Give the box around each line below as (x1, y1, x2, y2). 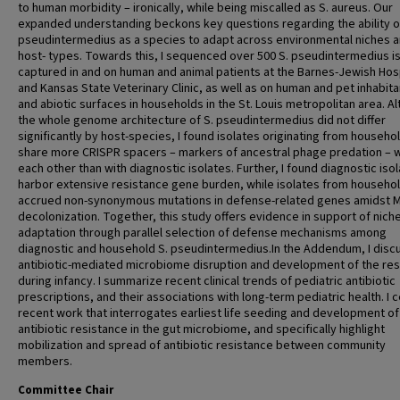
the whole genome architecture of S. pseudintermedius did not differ (18, 112, 386, 129)
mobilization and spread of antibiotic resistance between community (18, 337, 386, 354)
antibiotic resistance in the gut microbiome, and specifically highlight (18, 321, 385, 338)
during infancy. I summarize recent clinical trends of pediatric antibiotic (18, 272, 396, 290)
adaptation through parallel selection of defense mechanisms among (18, 224, 387, 242)
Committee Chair (18, 382, 113, 398)
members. (18, 353, 72, 371)
